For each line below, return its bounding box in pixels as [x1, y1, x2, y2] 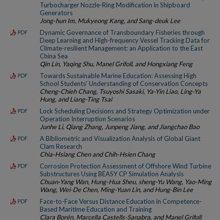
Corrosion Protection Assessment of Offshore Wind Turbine [40, 162, 211, 170]
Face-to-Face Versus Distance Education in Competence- [40, 197, 202, 206]
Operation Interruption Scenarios [40, 115, 135, 123]
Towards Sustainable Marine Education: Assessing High [40, 72, 196, 80]
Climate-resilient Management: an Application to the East [40, 44, 203, 53]
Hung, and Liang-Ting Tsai [40, 95, 112, 104]
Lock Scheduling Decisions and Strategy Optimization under [40, 107, 210, 115]
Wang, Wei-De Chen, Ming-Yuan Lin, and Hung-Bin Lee [40, 186, 193, 194]
